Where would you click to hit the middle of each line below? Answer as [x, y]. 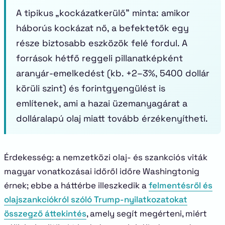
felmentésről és [181, 185]
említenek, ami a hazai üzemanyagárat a [102, 103]
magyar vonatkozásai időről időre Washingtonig [102, 171]
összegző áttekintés [45, 213]
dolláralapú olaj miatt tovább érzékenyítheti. [112, 118]
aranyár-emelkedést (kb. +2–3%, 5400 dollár [113, 73]
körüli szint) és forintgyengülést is [91, 88]
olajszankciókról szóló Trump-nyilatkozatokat [96, 199]
